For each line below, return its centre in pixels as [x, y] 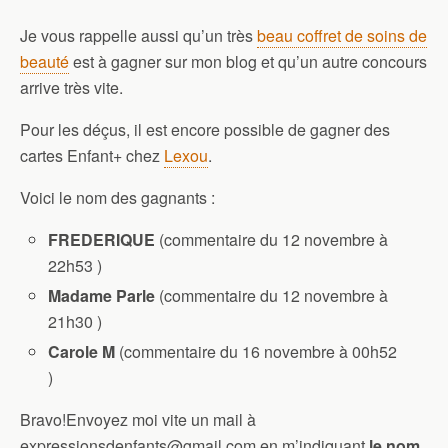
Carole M [82, 352]
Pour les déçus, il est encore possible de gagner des [205, 129]
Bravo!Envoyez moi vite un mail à [138, 420]
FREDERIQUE [102, 239]
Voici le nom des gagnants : [117, 197]
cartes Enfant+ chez [92, 155]
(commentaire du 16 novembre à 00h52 [256, 352]
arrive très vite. [71, 87]
